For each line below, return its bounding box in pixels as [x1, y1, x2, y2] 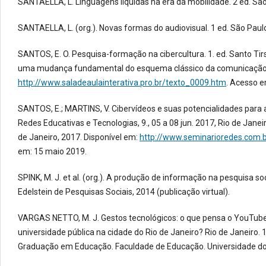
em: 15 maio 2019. [18, 147, 87, 157]
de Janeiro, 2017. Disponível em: [18, 132, 140, 142]
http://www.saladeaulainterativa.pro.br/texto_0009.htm [18, 78, 226, 88]
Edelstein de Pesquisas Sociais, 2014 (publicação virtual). [18, 187, 230, 197]
